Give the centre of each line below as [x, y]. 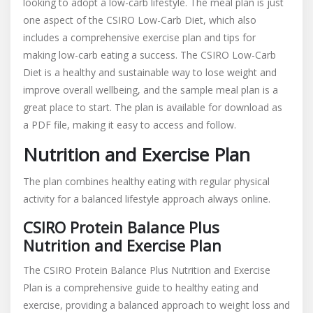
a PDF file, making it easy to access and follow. [130, 125]
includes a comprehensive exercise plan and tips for [139, 37]
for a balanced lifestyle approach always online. [162, 199]
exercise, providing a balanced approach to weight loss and [156, 305]
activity [39, 199]
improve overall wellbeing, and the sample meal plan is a [151, 90]
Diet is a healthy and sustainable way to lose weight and [150, 72]
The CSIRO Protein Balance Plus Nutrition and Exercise [147, 270]
